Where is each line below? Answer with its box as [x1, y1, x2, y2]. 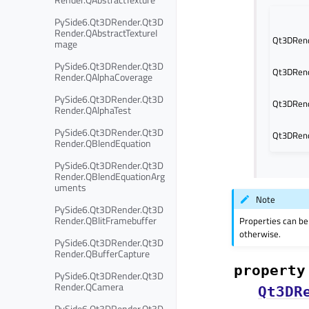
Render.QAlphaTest [54, 102, 131, 117]
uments [54, 179, 86, 195]
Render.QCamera [54, 279, 123, 294]
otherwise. [239, 227, 281, 241]
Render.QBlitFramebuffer [54, 212, 157, 228]
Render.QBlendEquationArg [54, 168, 165, 183]
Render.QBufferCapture [54, 246, 150, 261]
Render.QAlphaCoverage [54, 69, 152, 84]
